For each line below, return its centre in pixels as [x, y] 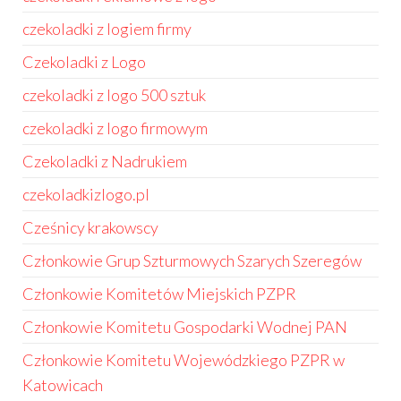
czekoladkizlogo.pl [86, 194]
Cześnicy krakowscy [90, 227]
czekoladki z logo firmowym [115, 128]
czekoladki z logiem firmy [107, 29]
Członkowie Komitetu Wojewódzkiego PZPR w [183, 360]
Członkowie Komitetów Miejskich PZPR [159, 294]
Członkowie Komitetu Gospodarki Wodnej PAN [185, 327]
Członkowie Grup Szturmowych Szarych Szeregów [192, 260]
